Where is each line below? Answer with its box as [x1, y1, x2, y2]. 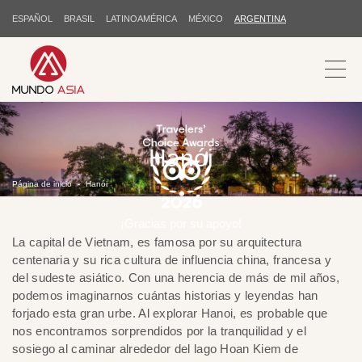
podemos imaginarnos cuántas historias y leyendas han [12, 288, 318, 302]
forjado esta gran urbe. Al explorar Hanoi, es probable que [12, 305, 328, 320]
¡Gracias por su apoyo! [120, 217, 242, 230]
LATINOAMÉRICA [106, 14, 177, 23]
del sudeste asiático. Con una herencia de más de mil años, [12, 270, 340, 284]
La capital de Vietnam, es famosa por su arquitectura [12, 234, 302, 249]
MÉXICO [188, 14, 223, 23]
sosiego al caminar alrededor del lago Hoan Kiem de [12, 341, 298, 356]
